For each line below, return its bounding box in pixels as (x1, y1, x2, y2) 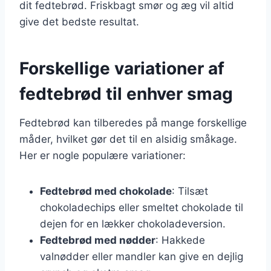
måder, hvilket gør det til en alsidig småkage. (19, 132, 237, 145)
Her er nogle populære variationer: (19, 149, 186, 162)
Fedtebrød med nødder (40, 233, 155, 246)
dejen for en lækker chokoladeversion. (40, 217, 226, 230)
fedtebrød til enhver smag (19, 83, 233, 104)
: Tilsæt (172, 184, 208, 197)
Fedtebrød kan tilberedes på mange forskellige (19, 116, 247, 129)
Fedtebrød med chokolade (40, 184, 172, 197)
